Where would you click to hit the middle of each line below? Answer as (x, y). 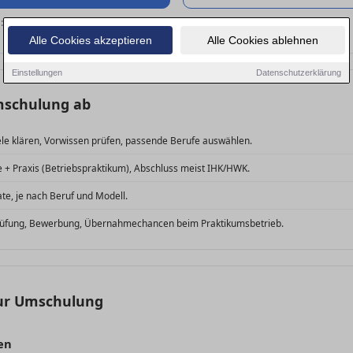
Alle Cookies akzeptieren (90, 40)
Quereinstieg (36, 22)
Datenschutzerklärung (299, 72)
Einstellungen (37, 72)
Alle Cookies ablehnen (263, 40)
